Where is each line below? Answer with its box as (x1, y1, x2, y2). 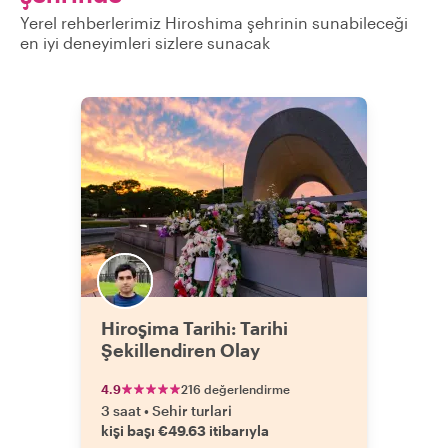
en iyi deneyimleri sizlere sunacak (20, 33, 270, 52)
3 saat (101, 402, 141, 419)
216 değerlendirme (181, 382, 290, 396)
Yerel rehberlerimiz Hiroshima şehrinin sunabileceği (20, 13, 408, 32)
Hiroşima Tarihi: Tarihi (101, 317, 288, 339)
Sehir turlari (152, 402, 232, 419)
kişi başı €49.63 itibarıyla (101, 422, 269, 439)
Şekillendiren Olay (101, 339, 260, 361)
